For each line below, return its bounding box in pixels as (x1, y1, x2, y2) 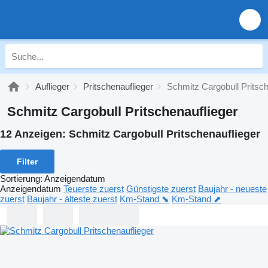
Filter (17, 156, 38, 166)
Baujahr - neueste (198, 183, 267, 194)
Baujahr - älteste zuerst (27, 193, 117, 204)
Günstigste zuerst (126, 183, 196, 194)
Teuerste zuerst (63, 183, 124, 194)
